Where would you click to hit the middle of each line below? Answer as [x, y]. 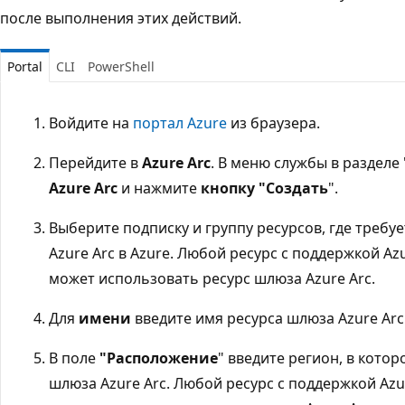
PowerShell [121, 67]
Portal [25, 67]
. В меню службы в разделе [307, 163]
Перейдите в [95, 163]
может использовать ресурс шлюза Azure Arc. [212, 279]
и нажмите [159, 188]
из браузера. [273, 123]
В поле [74, 358]
